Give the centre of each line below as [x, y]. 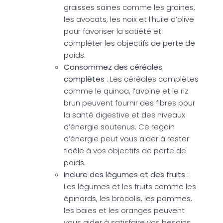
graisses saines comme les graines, [129, 7]
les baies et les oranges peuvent [124, 210]
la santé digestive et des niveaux [124, 114]
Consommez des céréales [113, 67]
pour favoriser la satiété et [112, 31]
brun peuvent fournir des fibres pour [129, 103]
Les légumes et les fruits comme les [130, 186]
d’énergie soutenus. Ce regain [119, 126]
